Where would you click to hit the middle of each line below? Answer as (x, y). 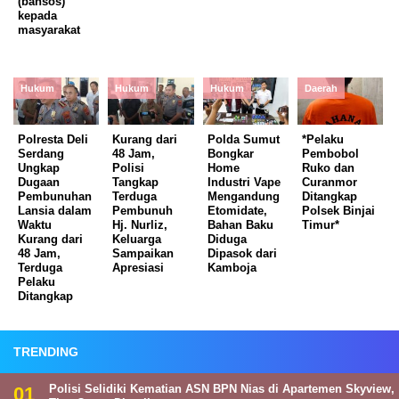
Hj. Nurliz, (140, 225)
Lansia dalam (55, 211)
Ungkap (39, 168)
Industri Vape (244, 183)
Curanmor (330, 183)
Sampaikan (143, 254)
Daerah (322, 89)
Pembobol (331, 154)
